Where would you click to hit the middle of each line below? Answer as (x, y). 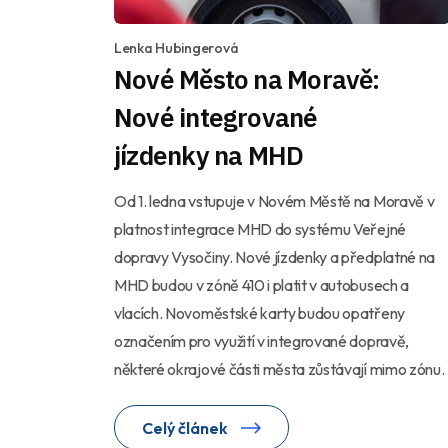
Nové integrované (216, 116)
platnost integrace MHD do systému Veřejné (260, 228)
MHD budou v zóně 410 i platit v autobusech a (261, 284)
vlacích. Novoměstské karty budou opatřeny (259, 312)
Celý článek (186, 427)
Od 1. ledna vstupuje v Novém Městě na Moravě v (274, 200)
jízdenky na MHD (209, 154)
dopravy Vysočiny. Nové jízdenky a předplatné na (274, 256)
